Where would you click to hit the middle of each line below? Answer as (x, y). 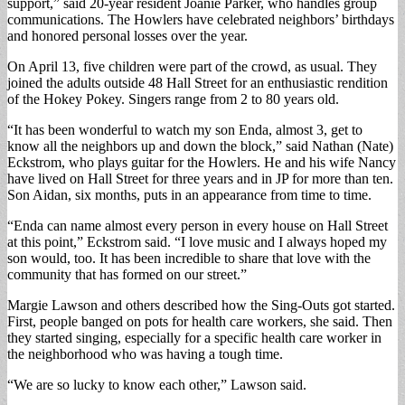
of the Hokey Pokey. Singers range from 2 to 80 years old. (173, 99)
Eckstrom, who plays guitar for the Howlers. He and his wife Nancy (202, 162)
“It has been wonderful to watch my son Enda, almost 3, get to (185, 129)
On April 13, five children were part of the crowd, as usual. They (192, 66)
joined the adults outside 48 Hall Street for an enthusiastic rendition (198, 82)
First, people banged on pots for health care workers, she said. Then (200, 321)
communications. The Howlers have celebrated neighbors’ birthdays (201, 19)
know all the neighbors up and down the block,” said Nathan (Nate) (200, 146)
